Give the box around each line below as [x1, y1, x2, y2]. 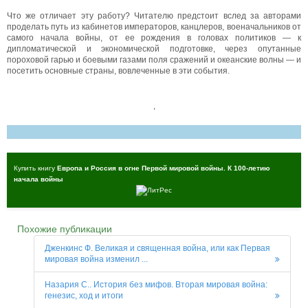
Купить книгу [14, 164, 57, 173]
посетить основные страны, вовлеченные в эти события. [7, 65, 230, 76]
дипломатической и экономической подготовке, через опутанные [7, 43, 301, 54]
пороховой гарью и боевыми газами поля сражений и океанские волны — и [7, 54, 301, 65]
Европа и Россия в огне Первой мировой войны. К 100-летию [57, 164, 270, 173]
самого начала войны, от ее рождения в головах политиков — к [7, 32, 301, 43]
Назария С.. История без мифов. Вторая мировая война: [45, 280, 267, 290]
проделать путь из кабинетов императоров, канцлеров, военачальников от [7, 21, 301, 32]
